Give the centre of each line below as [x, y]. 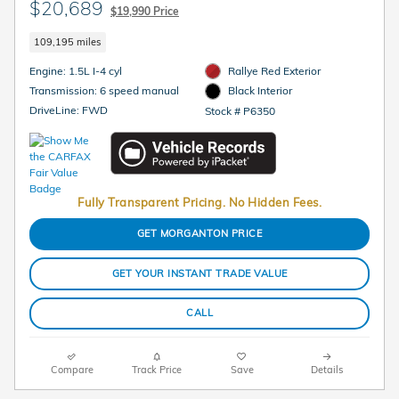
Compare [72, 370]
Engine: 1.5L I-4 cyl [95, 71]
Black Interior [261, 91]
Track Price [157, 370]
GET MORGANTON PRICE [199, 234]
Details [327, 370]
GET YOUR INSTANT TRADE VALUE [199, 273]
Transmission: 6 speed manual [139, 91]
